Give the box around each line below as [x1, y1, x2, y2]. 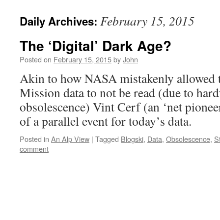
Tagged [95, 134, 119, 144]
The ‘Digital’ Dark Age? [20, 35, 171, 55]
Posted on [20, 54, 52, 64]
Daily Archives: [20, 13, 100, 29]
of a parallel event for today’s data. [20, 112, 192, 129]
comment [20, 143, 49, 154]
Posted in [20, 134, 49, 144]
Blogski [121, 134, 143, 144]
